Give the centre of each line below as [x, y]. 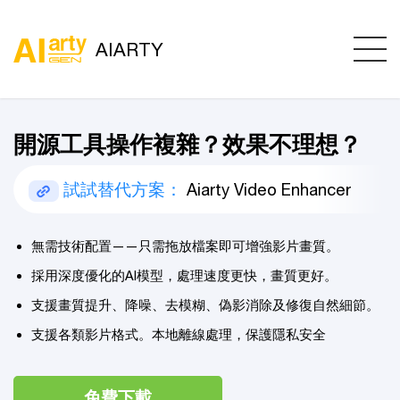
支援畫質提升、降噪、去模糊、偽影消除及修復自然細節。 [205, 305]
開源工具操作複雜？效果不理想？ [187, 144]
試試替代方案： [123, 189]
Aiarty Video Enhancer [267, 189]
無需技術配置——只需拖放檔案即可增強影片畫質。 [185, 246]
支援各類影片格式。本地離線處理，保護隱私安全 [179, 334]
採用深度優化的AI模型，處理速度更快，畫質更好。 [184, 275]
